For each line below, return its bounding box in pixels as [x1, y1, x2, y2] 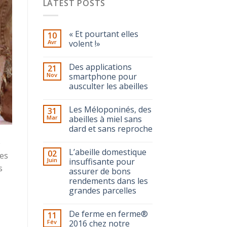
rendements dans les [68, 175, 148, 187]
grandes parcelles [68, 185, 136, 197]
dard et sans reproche [68, 123, 153, 135]
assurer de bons [68, 166, 131, 177]
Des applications [68, 61, 132, 73]
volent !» [68, 38, 100, 50]
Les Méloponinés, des [68, 104, 152, 116]
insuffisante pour [68, 156, 135, 168]
